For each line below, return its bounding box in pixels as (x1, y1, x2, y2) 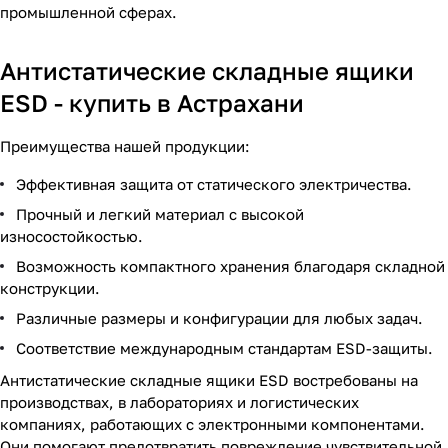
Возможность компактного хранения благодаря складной (16, 257, 445, 275)
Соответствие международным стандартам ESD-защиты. (16, 339, 433, 357)
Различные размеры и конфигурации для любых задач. (16, 309, 423, 327)
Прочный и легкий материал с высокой (16, 205, 304, 223)
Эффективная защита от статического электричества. (16, 175, 412, 193)
